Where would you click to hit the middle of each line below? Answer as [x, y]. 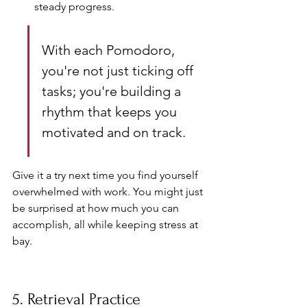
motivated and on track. [114, 132]
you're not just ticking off [119, 70]
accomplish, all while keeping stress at [107, 224]
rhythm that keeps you [111, 111]
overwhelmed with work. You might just [109, 191]
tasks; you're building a [113, 91]
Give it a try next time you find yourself [107, 175]
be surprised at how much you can [97, 208]
